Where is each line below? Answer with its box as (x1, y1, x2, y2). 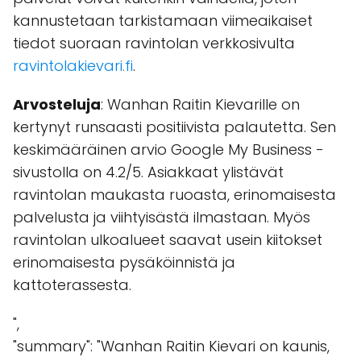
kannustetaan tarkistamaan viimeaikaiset (13, 10, 313, 31)
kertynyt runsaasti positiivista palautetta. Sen (13, 117, 336, 137)
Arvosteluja (13, 94, 101, 114)
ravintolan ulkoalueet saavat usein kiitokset (13, 230, 322, 250)
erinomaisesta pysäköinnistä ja (13, 252, 235, 272)
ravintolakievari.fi (13, 56, 133, 76)
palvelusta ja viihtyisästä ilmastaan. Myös (13, 207, 310, 227)
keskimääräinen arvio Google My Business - (13, 139, 324, 160)
